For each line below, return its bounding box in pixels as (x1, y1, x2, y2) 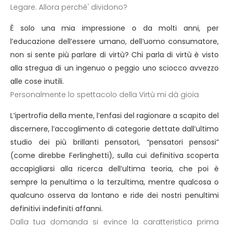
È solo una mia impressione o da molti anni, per (10, 23, 219, 33)
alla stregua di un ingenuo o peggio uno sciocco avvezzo (10, 63, 219, 73)
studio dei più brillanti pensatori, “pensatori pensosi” (10, 137, 219, 147)
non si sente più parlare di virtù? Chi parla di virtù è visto (10, 50, 219, 60)
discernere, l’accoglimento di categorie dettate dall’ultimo (10, 124, 219, 134)
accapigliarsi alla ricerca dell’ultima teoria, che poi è (10, 164, 219, 174)
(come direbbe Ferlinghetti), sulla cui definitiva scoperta (10, 150, 219, 161)
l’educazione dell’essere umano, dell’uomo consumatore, (10, 36, 219, 47)
